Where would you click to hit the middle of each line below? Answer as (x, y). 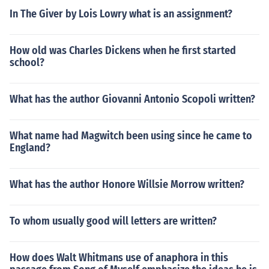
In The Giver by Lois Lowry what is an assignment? (121, 14)
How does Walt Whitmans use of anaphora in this (119, 258)
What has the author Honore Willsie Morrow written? (127, 184)
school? (27, 62)
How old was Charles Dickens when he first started (123, 50)
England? (30, 148)
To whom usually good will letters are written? (113, 221)
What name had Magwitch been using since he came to (131, 136)
